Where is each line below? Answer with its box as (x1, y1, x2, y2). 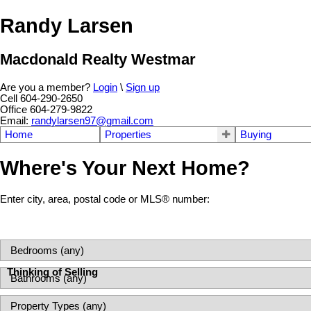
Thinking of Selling (7, 267, 98, 278)
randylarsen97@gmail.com (31, 115, 153, 126)
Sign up (126, 81, 160, 93)
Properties (104, 128, 151, 140)
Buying (240, 128, 272, 140)
